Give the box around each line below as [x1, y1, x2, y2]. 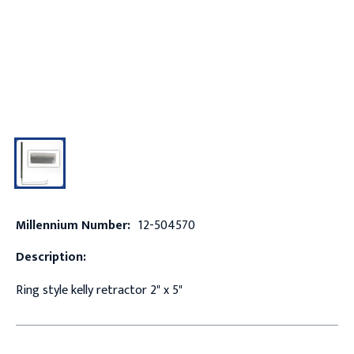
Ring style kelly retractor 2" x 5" [15, 279, 183, 301]
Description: [15, 246, 86, 268]
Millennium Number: [15, 214, 130, 236]
